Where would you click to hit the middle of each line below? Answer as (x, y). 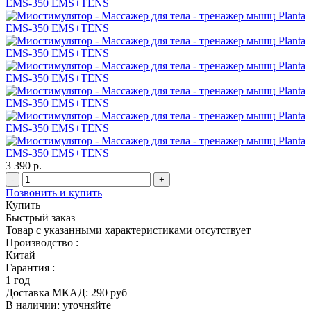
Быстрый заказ (40, 217)
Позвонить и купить (54, 192)
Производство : (42, 242)
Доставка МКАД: (47, 292)
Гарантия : (30, 267)
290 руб (108, 292)
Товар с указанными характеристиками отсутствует (128, 230)
